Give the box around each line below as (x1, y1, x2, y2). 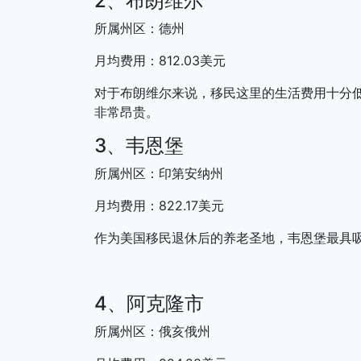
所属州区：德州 (94, 19, 185, 36)
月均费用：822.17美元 (94, 197, 224, 214)
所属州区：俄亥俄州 (94, 322, 210, 339)
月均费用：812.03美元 (94, 52, 226, 68)
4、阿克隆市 (94, 291, 204, 315)
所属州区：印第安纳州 (94, 164, 223, 181)
